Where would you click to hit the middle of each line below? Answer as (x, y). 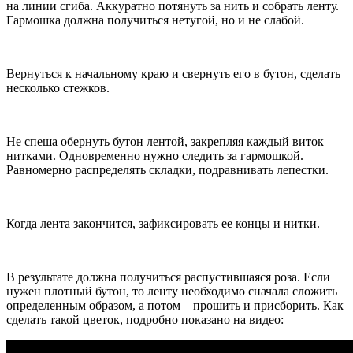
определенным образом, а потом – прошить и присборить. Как (175, 306)
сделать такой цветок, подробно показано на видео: (145, 320)
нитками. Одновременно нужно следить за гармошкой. (155, 156)
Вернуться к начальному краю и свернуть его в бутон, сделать (173, 74)
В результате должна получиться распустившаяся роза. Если (168, 277)
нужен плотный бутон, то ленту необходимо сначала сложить (172, 292)
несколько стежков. (58, 88)
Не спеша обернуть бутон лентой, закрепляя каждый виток (165, 142)
